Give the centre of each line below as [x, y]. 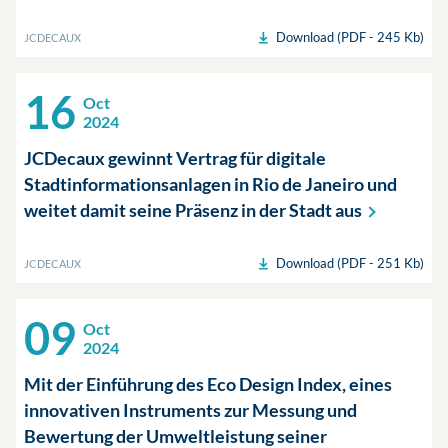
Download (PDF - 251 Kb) [350, 263]
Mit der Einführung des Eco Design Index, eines [208, 384]
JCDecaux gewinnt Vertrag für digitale [175, 158]
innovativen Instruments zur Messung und [190, 410]
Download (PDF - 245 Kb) [350, 37]
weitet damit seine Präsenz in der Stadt [179, 210]
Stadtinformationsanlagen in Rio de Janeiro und [210, 184]
